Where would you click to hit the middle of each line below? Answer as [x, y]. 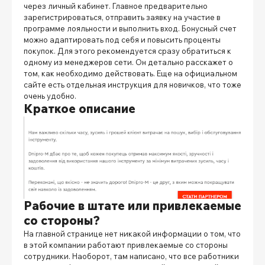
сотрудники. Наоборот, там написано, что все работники [131, 256]
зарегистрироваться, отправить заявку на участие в [122, 17]
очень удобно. [51, 96]
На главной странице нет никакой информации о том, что [132, 234]
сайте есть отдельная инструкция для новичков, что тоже [132, 84]
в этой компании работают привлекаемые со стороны [126, 245]
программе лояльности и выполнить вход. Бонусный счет [130, 28]
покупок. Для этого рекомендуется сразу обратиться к [127, 51]
